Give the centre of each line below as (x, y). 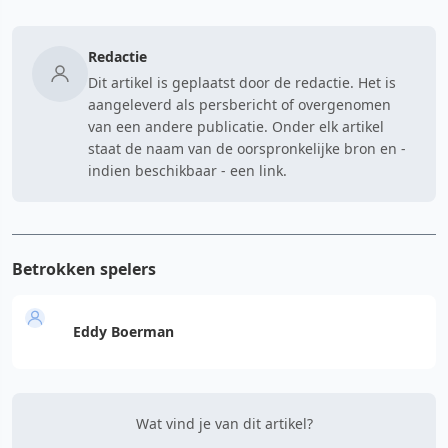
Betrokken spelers (84, 269)
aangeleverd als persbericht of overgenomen (239, 104)
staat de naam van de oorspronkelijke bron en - (247, 148)
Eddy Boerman (123, 331)
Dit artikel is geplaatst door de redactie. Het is (242, 82)
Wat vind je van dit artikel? (224, 423)
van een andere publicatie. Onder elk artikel (236, 126)
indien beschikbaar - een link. (187, 170)
